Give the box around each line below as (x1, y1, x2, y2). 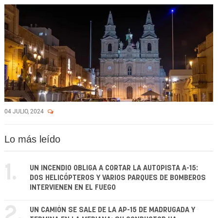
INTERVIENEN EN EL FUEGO (30, 184, 116, 191)
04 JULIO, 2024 (4, 108, 45, 115)
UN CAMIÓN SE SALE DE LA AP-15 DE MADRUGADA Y (30, 206, 195, 214)
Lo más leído (4, 134, 60, 145)
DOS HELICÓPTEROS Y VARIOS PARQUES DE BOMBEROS (30, 174, 206, 182)
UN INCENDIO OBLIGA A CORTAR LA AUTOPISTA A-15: (30, 164, 198, 172)
